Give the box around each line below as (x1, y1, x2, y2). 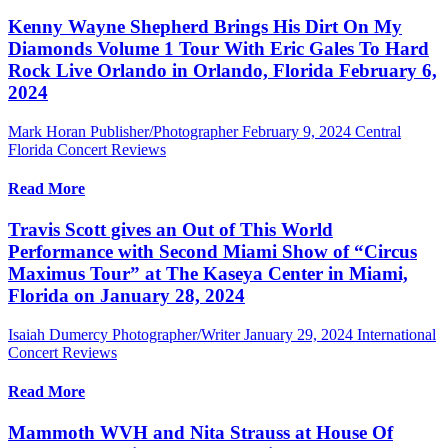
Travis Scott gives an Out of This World (8, 219, 333, 241)
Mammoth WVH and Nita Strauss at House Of (8, 422, 393, 444)
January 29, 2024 (244, 325, 353, 343)
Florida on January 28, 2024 (8, 285, 245, 307)
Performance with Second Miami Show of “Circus (8, 241, 417, 263)
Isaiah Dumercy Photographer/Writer (8, 325, 240, 343)
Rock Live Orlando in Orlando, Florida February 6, (8, 59, 437, 81)
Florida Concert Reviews (8, 140, 166, 158)
